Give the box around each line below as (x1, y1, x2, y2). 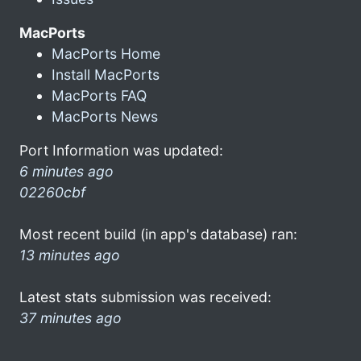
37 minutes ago (19, 309, 122, 326)
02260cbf (19, 183, 85, 201)
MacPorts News (52, 107, 158, 125)
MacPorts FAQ (52, 86, 147, 104)
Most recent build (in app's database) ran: (19, 225, 297, 243)
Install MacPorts (52, 65, 160, 83)
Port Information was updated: (19, 141, 223, 159)
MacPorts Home (52, 44, 160, 62)
